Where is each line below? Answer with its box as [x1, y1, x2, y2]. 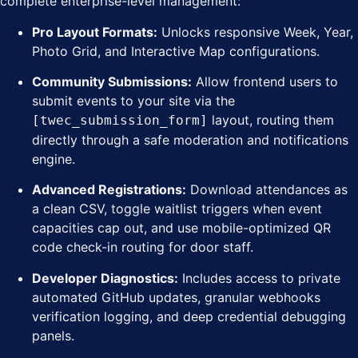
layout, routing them [208, 111, 334, 128]
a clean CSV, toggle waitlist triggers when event [32, 201, 322, 217]
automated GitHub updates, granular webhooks [32, 288, 320, 305]
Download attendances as [186, 181, 348, 198]
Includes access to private [178, 269, 340, 286]
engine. [32, 150, 75, 167]
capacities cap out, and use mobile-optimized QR [32, 220, 331, 237]
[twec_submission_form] [32, 112, 208, 128]
